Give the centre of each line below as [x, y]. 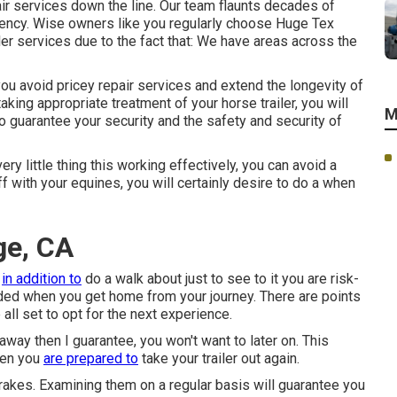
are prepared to [91, 358]
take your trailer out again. [219, 358]
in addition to [42, 279]
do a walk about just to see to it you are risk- [220, 279]
